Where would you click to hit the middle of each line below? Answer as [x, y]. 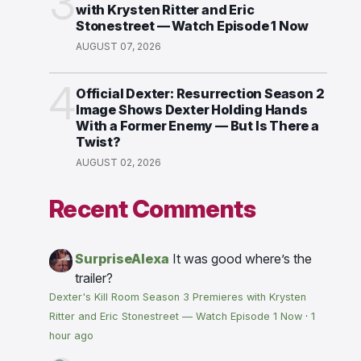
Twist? [98, 142]
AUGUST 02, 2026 [118, 163]
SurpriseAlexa [122, 259]
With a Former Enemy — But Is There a [197, 126]
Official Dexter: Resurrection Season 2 [200, 94]
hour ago [71, 336]
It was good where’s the [242, 259]
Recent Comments [152, 209]
